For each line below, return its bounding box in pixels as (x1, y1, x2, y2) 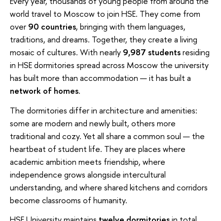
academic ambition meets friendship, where (10, 155, 165, 167)
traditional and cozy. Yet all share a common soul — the (10, 130, 205, 142)
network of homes (10, 85, 78, 97)
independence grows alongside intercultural (10, 168, 166, 180)
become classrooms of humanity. (10, 194, 127, 206)
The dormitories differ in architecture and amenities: (10, 104, 197, 116)
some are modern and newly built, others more (10, 117, 176, 129)
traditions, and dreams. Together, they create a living (10, 34, 197, 45)
